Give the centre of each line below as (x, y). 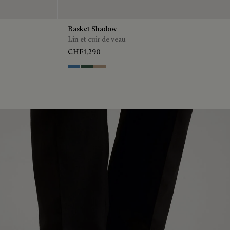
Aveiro (78, 69)
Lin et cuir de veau (97, 39)
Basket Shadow (92, 29)
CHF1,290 (84, 52)
